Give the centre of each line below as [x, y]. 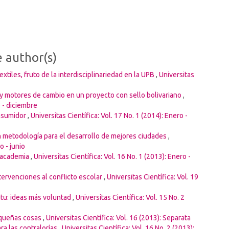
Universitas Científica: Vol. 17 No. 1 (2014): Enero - [109, 115]
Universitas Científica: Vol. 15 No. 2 [130, 197]
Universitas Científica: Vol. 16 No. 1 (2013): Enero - [112, 156]
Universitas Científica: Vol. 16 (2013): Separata [118, 217]
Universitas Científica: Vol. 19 [153, 177]
